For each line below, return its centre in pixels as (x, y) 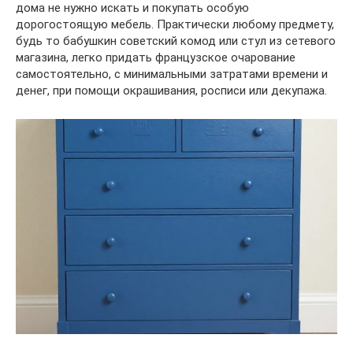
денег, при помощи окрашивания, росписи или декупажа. (171, 91)
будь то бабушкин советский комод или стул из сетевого (176, 41)
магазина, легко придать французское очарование (156, 58)
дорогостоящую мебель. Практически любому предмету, (175, 24)
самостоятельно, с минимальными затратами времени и (172, 74)
